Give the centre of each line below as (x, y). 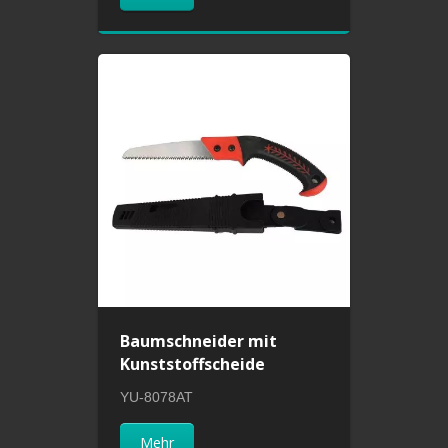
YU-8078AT (157, 396)
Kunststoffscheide (193, 363)
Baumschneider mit (199, 340)
